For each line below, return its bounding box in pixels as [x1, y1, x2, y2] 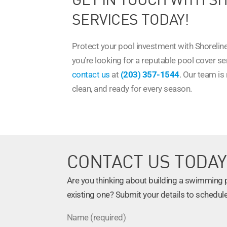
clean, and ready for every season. [72, 83, 192, 94]
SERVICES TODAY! [72, 9, 189, 28]
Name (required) [67, 212, 126, 222]
